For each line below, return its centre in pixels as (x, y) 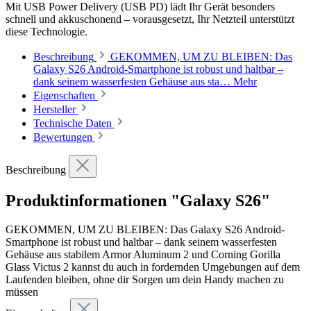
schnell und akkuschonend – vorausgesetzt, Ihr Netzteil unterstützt (150, 19)
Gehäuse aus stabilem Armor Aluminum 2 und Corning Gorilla (143, 255)
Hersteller (54, 109)
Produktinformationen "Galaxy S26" (138, 200)
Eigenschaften (64, 95)
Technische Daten (73, 123)
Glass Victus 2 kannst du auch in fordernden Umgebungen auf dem (153, 267)
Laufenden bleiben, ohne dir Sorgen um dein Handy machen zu (145, 280)
